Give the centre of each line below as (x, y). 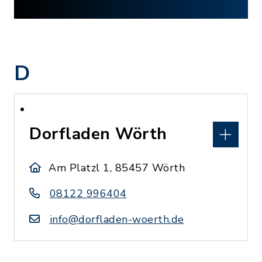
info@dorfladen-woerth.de (117, 219)
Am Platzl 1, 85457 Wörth (117, 168)
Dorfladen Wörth (98, 134)
